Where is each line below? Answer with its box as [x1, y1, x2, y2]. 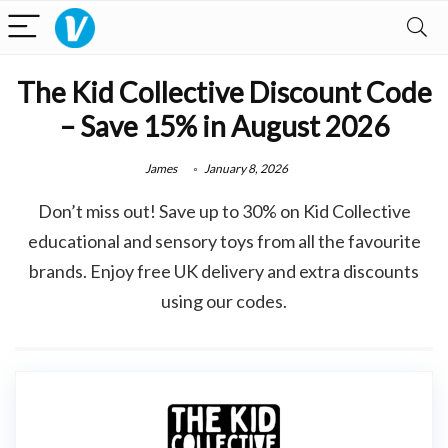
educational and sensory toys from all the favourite [27, 229, 421, 252]
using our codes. [161, 289, 287, 312]
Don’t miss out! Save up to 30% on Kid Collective [37, 199, 411, 222]
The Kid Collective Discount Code [16, 75, 432, 109]
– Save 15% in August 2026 [59, 109, 389, 143]
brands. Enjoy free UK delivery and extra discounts [29, 259, 419, 282]
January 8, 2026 [202, 161, 288, 176]
